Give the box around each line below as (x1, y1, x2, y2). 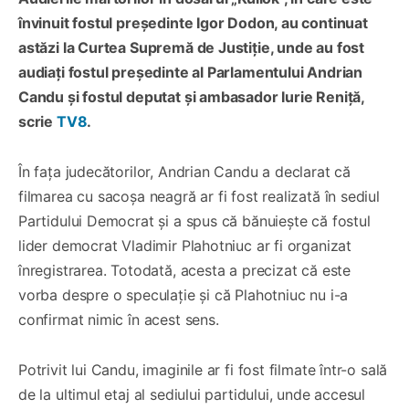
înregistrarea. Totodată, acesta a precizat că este (18, 260, 351, 279)
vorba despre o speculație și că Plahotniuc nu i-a (18, 285, 349, 304)
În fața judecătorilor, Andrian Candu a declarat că (18, 162, 351, 181)
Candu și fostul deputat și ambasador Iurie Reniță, (18, 87, 365, 106)
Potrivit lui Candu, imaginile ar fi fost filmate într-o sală (18, 360, 388, 379)
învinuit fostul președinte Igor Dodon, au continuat (18, 13, 368, 32)
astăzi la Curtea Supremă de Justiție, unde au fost (18, 37, 365, 57)
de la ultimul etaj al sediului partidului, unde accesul (18, 384, 366, 404)
